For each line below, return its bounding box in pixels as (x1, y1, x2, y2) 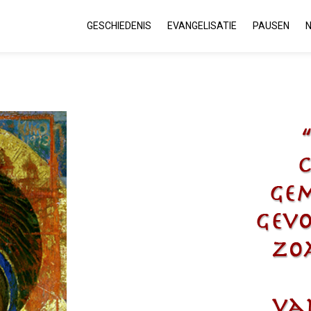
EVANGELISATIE (167, 20, 237, 31)
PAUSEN (253, 20, 289, 31)
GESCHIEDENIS (87, 20, 151, 31)
